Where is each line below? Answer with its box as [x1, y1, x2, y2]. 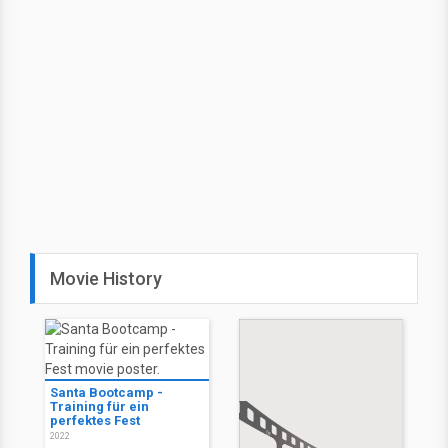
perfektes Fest [50, 413, 140, 429]
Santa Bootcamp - [50, 385, 163, 401]
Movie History [50, 268, 162, 290]
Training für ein [50, 399, 149, 415]
